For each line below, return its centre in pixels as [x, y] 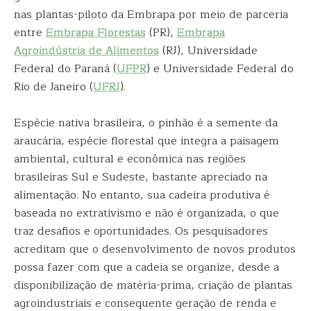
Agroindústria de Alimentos [86, 51]
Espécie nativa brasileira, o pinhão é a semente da [146, 123]
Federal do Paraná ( [65, 69]
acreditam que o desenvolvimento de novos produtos [155, 249]
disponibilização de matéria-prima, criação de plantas [153, 285]
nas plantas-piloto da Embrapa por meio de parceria [151, 15]
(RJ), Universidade [208, 51]
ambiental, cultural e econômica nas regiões [130, 159]
